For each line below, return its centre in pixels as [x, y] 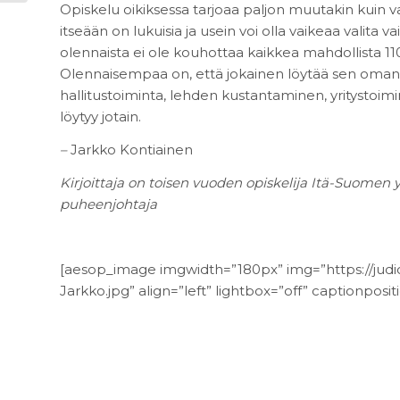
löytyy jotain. [100, 117]
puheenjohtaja [110, 204]
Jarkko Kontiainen [132, 149]
